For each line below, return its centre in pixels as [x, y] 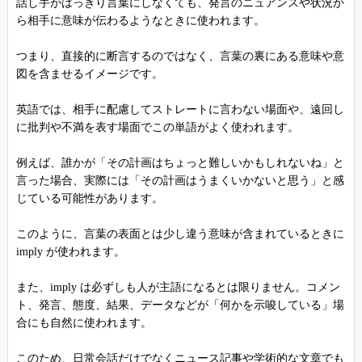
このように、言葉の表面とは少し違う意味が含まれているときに [180, 234]
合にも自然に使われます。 [84, 323]
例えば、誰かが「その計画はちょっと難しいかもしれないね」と [180, 163]
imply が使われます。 [70, 252]
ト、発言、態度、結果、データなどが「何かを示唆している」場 [180, 305]
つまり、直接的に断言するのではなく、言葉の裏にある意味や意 [180, 57]
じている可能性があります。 [89, 199]
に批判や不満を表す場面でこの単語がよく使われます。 [157, 128]
